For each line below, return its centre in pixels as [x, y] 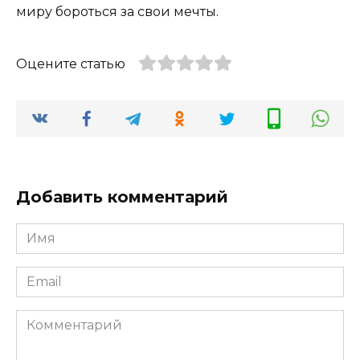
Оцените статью [71, 63]
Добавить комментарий [122, 196]
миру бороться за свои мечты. [117, 11]
